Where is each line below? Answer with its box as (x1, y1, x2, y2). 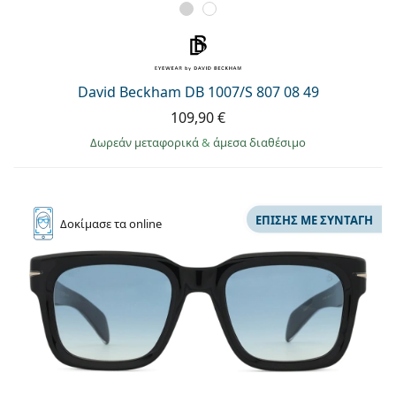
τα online (114, 216, 162, 232)
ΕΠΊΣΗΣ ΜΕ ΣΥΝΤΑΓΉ (255, 211, 373, 228)
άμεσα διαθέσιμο (213, 134, 306, 151)
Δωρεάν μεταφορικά (90, 134, 202, 151)
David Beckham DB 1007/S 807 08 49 (77, 82, 319, 103)
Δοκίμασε (60, 216, 114, 232)
